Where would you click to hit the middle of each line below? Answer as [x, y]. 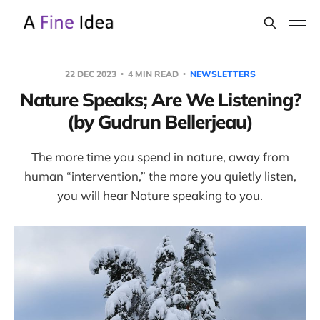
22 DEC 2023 [91, 74]
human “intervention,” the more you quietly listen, [160, 176]
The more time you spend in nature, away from [160, 157]
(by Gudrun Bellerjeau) [160, 122]
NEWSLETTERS [222, 74]
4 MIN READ [153, 74]
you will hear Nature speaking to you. [160, 195]
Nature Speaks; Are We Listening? [160, 100]
